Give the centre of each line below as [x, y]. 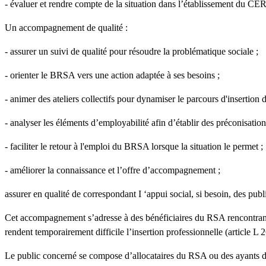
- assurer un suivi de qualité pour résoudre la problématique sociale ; [132, 51]
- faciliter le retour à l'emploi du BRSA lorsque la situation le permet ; [134, 146]
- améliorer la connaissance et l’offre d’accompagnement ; [113, 170]
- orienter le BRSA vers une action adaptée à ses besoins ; [112, 75]
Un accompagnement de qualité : [66, 27]
